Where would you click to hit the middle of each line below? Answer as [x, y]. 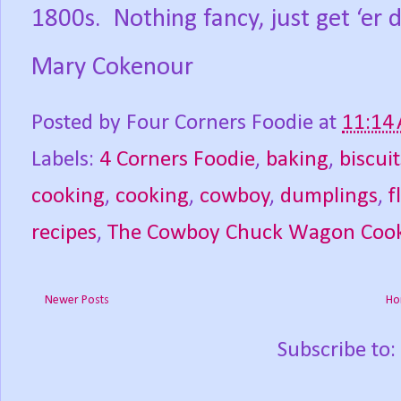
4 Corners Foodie [177, 160]
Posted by [79, 124]
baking [297, 160]
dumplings [329, 197]
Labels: [65, 160]
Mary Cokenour [112, 68]
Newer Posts [77, 301]
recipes [64, 234]
